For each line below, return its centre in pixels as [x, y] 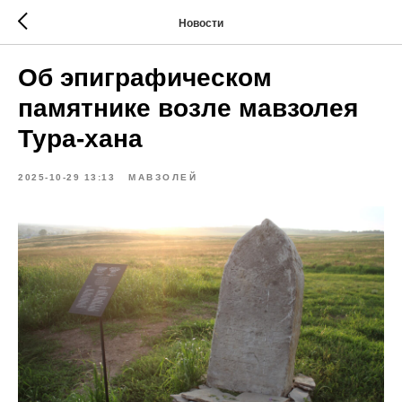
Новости [201, 23]
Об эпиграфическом [145, 78]
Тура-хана [80, 139]
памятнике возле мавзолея [188, 108]
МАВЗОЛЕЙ [163, 177]
